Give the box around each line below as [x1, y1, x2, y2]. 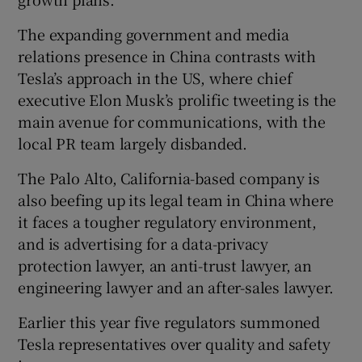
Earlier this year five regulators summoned [18, 310, 321, 332]
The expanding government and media [18, 23, 289, 44]
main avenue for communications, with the [18, 110, 326, 132]
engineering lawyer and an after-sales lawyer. [18, 276, 334, 297]
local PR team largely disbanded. [18, 132, 248, 154]
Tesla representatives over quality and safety [18, 332, 330, 354]
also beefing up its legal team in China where [18, 188, 334, 210]
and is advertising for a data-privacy [18, 232, 269, 254]
